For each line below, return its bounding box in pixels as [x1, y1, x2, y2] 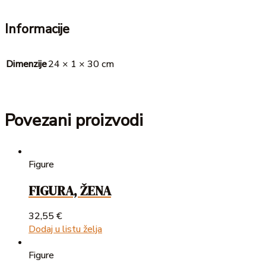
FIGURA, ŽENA [28, 181, 111, 199]
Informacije [5, 20, 69, 39]
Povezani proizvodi [5, 109, 143, 132]
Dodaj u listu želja [28, 222, 102, 236]
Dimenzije [6, 58, 47, 71]
